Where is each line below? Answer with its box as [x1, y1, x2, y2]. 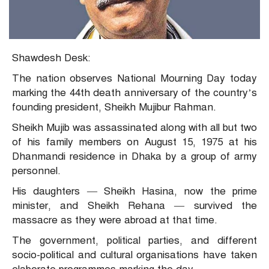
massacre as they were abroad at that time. [12, 214, 217, 227]
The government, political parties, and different [12, 234, 257, 247]
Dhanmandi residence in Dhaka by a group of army [12, 150, 257, 163]
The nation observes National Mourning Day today [12, 72, 257, 85]
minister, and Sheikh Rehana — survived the [12, 199, 257, 213]
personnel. [12, 165, 61, 178]
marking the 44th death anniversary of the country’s [12, 86, 257, 100]
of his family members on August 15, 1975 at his [12, 136, 257, 149]
